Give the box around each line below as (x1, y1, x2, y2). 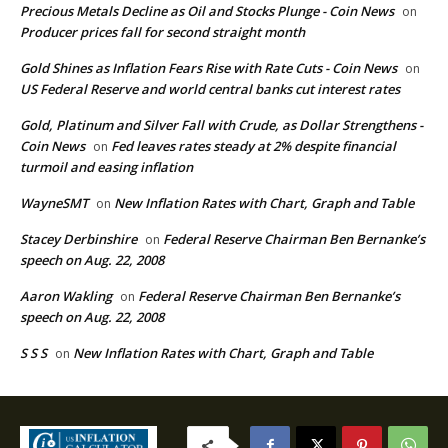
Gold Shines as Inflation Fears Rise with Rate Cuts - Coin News (20, 58, 397, 77)
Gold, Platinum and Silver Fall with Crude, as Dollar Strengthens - (20, 115, 423, 134)
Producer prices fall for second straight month (20, 22, 305, 41)
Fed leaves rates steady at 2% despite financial (111, 136, 396, 155)
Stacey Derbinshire (20, 229, 137, 248)
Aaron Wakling (20, 286, 112, 305)
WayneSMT (20, 193, 88, 212)
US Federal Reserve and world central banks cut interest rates (20, 79, 400, 98)
